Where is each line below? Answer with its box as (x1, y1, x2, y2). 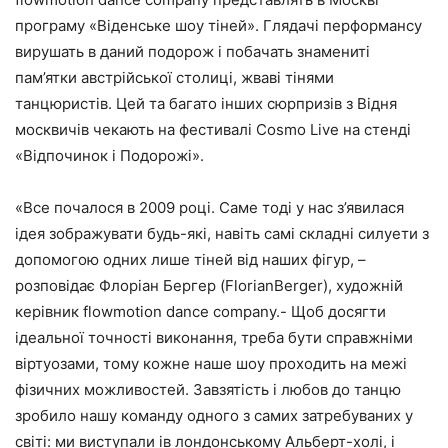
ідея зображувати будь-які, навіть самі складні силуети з (15, 223, 429, 243)
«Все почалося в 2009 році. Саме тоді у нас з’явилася (15, 197, 404, 217)
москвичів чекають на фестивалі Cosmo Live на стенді (15, 119, 411, 139)
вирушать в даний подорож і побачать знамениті (15, 41, 370, 61)
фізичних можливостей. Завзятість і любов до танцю (15, 379, 401, 399)
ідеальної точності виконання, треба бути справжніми (15, 327, 413, 347)
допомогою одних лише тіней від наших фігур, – (15, 249, 366, 269)
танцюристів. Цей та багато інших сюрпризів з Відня (15, 93, 397, 113)
